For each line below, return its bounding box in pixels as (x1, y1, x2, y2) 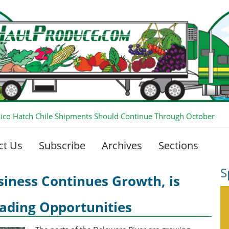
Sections (158, 138, 198, 152)
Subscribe (39, 138, 85, 152)
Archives (102, 138, 142, 152)
